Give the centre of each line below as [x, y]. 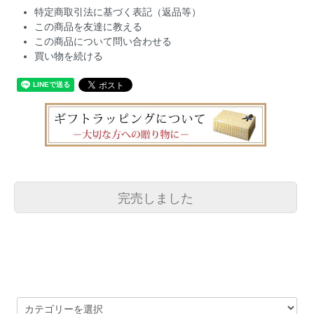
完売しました [155, 197]
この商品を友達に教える [89, 27]
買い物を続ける [69, 56]
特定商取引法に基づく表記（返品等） [118, 12]
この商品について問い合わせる [103, 42]
